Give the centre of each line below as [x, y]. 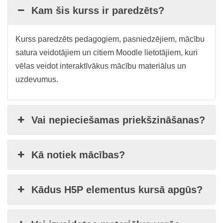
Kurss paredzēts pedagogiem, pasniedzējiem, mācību [110, 39]
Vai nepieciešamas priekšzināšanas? [118, 120]
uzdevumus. [37, 79]
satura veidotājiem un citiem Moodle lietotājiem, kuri [107, 53]
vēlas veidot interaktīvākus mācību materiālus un [101, 66]
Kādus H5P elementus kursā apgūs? [117, 190]
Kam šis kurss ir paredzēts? [98, 10]
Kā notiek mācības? [78, 155]
